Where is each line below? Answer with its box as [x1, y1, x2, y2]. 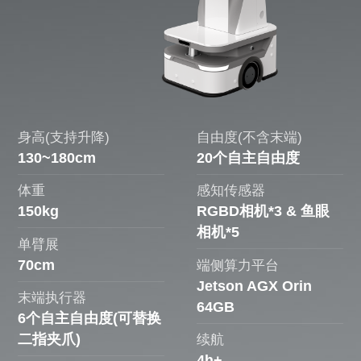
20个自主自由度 [197, 149, 301, 166]
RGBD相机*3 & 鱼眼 [197, 203, 330, 220]
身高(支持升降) [18, 129, 110, 145]
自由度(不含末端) [197, 129, 303, 145]
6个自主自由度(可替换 [18, 309, 162, 326]
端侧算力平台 [197, 257, 280, 273]
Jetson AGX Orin [197, 277, 313, 294]
